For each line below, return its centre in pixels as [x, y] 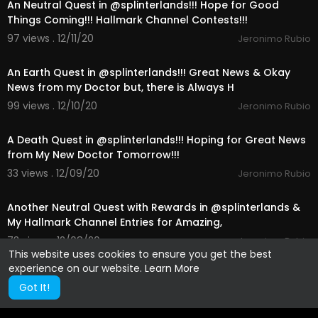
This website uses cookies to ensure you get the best [140, 254]
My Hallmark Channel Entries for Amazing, [115, 222]
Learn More [172, 268]
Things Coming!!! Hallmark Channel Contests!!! [127, 20]
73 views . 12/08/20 [54, 241]
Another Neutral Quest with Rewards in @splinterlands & [154, 207]
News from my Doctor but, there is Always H [121, 87]
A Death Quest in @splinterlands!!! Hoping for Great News [157, 140]
